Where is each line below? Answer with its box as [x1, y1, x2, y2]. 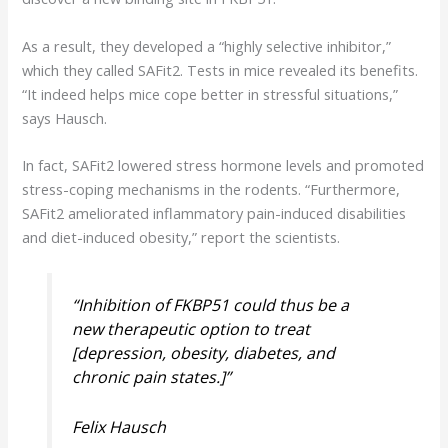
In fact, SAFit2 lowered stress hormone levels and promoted [22, 155, 425, 176]
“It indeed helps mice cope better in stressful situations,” [22, 83, 399, 104]
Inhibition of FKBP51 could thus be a [77, 294, 349, 317]
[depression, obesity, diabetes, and [71, 342, 335, 365]
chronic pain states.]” [71, 366, 231, 389]
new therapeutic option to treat [71, 318, 310, 341]
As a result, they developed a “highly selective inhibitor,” [22, 35, 392, 56]
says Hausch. [22, 107, 108, 128]
